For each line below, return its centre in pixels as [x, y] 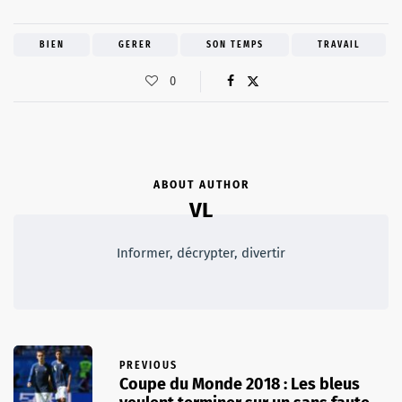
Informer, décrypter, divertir [201, 253]
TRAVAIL [339, 44]
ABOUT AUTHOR [201, 184]
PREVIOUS [149, 366]
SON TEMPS [235, 44]
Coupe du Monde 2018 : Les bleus [240, 385]
